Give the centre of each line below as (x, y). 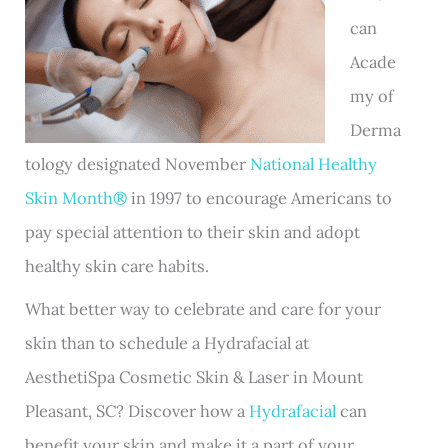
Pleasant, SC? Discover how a (137, 410)
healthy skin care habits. (117, 266)
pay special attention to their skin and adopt (193, 232)
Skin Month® (76, 198)
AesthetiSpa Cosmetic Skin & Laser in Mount (194, 376)
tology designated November (138, 164)
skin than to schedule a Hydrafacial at (167, 342)
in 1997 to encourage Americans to (260, 198)
